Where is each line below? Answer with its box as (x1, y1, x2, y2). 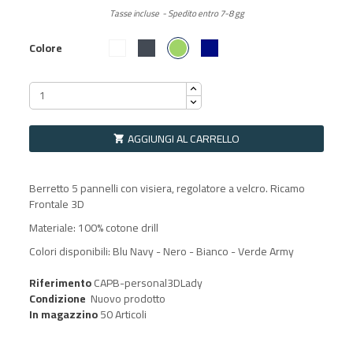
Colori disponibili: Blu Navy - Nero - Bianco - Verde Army (29, 240, 295, 262)
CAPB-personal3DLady (94, 272, 203, 293)
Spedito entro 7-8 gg (167, 4, 244, 21)
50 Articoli (100, 303, 147, 325)
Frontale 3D (29, 193, 85, 214)
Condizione (29, 288, 87, 309)
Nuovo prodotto (91, 288, 166, 309)
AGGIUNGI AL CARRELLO (128, 128, 240, 149)
